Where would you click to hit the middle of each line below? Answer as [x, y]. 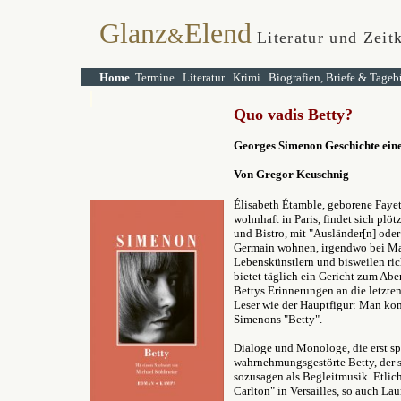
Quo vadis [271, 115]
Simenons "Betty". [278, 319]
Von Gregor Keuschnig [291, 174]
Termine [155, 77]
